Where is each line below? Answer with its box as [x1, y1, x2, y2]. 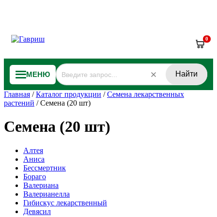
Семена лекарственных [107, 90, 184, 98]
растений [4, 99, 34, 107]
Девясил [23, 207, 51, 216]
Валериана [23, 181, 59, 189]
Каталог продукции [36, 90, 101, 98]
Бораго [23, 172, 46, 181]
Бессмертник [23, 163, 66, 172]
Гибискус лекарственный [23, 198, 107, 207]
